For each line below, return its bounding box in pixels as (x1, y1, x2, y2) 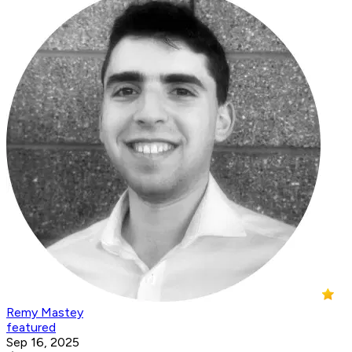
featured (6, 320, 56, 335)
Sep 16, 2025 (6, 335, 79, 350)
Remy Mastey (6, 305, 83, 321)
